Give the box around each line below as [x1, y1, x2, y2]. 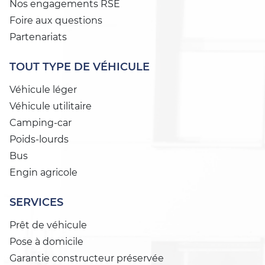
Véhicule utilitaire [9, 101, 92, 112]
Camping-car [9, 117, 72, 129]
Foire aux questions [9, 15, 102, 27]
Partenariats [9, 31, 67, 43]
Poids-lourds [9, 134, 69, 146]
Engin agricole [9, 167, 77, 179]
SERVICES [9, 196, 63, 209]
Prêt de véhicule [9, 219, 87, 231]
